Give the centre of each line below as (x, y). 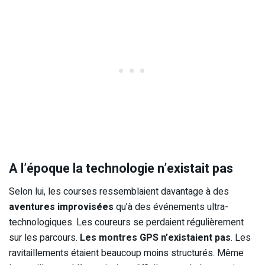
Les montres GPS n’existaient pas (155, 237)
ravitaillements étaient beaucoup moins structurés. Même (126, 253)
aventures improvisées (61, 207)
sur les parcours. (44, 237)
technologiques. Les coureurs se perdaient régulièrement (126, 222)
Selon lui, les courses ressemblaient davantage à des (119, 191)
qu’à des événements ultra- (171, 207)
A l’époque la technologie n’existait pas (121, 168)
